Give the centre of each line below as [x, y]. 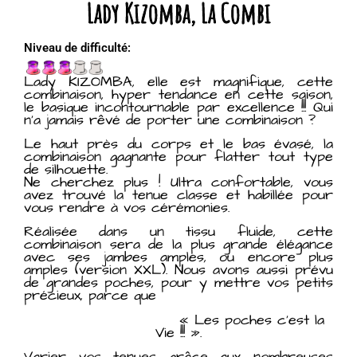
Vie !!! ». [178, 332]
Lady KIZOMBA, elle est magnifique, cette [178, 81]
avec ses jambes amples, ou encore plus [178, 257]
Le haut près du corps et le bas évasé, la [178, 143]
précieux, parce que [90, 296]
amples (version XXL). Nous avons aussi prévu [178, 270]
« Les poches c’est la [178, 320]
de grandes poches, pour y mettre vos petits [178, 283]
